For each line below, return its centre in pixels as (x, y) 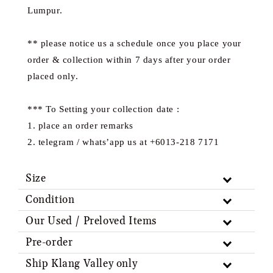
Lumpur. (45, 10)
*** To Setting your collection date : (104, 108)
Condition (50, 200)
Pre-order (49, 242)
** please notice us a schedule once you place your (135, 43)
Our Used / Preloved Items (91, 221)
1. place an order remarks (80, 125)
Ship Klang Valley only (82, 264)
